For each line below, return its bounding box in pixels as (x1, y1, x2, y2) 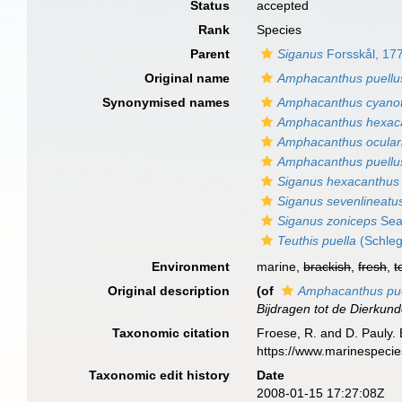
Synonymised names (102, 95, 231, 109)
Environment (152, 259, 231, 274)
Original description (108, 284, 231, 298)
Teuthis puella (277, 233, 357, 248)
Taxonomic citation (112, 326, 231, 340)
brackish (303, 259, 352, 274)
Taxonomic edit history (89, 368, 231, 382)
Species (257, 22, 302, 37)
